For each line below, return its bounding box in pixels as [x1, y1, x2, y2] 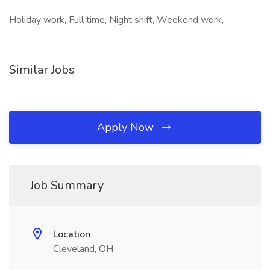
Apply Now [97, 120, 157, 134]
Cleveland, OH [53, 242, 113, 256]
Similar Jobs [9, 61, 75, 78]
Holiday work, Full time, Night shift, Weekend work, [9, 13, 224, 27]
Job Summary [30, 177, 104, 193]
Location [53, 228, 90, 241]
